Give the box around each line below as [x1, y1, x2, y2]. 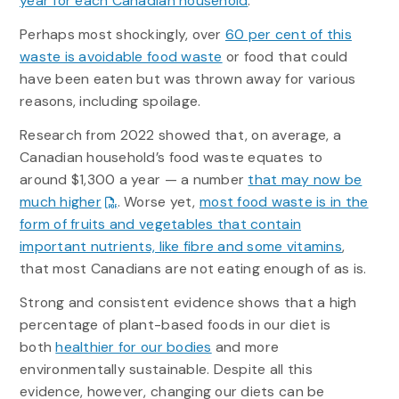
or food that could [222, 46, 348, 66]
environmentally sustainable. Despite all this [19, 360, 313, 379]
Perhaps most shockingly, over [19, 24, 225, 44]
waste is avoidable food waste [19, 46, 223, 66]
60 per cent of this [224, 24, 352, 44]
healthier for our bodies [55, 338, 212, 357]
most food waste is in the [199, 192, 369, 212]
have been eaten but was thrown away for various [19, 69, 356, 88]
